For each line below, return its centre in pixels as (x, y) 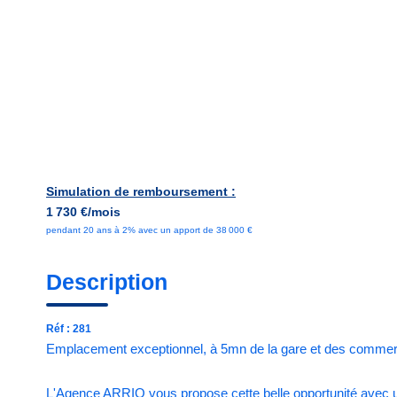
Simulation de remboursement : (141, 191)
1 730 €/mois (83, 212)
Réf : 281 (69, 329)
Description (107, 282)
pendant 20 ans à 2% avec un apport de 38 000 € (149, 230)
